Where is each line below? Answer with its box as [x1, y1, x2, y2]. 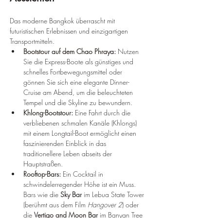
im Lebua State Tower [82, 190, 146, 200]
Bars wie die [23, 190, 60, 200]
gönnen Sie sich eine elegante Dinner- [23, 77, 129, 87]
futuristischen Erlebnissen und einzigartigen [10, 26, 130, 36]
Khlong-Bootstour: [23, 108, 73, 118]
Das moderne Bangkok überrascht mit [10, 16, 117, 26]
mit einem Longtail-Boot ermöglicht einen [23, 128, 138, 138]
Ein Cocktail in [61, 169, 105, 179]
